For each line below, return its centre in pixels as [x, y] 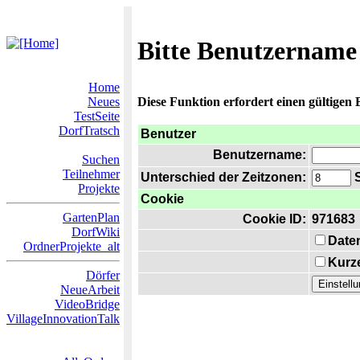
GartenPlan [91, 217]
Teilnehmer [91, 174]
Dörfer [103, 275]
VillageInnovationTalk [63, 319]
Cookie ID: [274, 219]
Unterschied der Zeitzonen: [223, 177]
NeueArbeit [90, 290]
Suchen [101, 160]
